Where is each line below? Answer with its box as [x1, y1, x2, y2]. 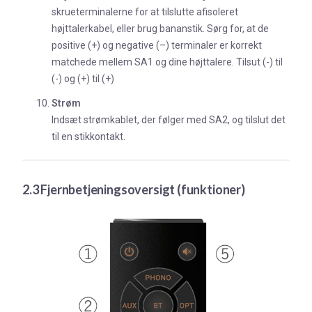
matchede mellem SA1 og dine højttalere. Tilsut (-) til [52, 56, 283, 68]
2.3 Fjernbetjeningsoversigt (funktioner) [22, 181, 245, 197]
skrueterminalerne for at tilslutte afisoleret [52, 6, 238, 18]
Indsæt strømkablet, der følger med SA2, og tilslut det [52, 114, 286, 125]
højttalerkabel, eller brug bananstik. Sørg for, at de [52, 23, 269, 35]
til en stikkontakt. [52, 130, 125, 142]
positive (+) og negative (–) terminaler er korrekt [52, 40, 262, 52]
